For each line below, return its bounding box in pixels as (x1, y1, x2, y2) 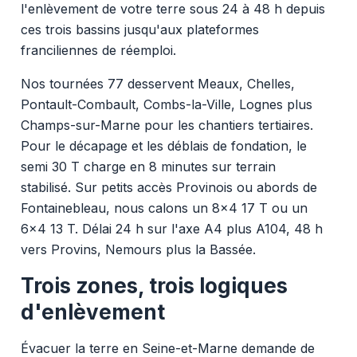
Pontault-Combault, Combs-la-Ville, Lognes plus (20, 96, 312, 112)
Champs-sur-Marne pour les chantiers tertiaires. (20, 116, 313, 133)
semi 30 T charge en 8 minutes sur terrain (20, 158, 276, 175)
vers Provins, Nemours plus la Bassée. (20, 241, 256, 257)
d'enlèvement (20, 299, 165, 324)
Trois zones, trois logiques (20, 273, 288, 298)
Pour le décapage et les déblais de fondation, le (20, 137, 307, 154)
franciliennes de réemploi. (20, 41, 176, 58)
